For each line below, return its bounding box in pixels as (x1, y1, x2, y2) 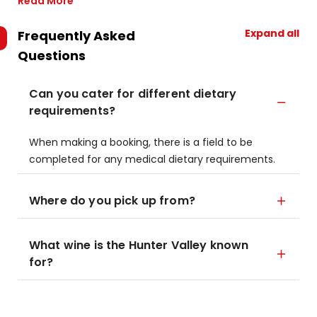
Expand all (245, 26, 299, 40)
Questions (18, 47, 86, 64)
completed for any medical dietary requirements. (29, 152, 275, 166)
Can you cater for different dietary (29, 86, 237, 102)
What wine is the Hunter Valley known (29, 237, 249, 253)
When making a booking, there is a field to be (29, 135, 253, 149)
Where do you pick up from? (29, 192, 195, 209)
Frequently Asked (18, 27, 135, 45)
